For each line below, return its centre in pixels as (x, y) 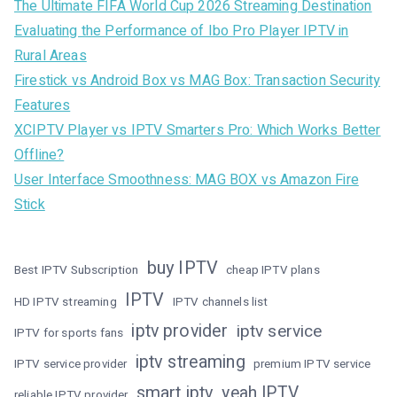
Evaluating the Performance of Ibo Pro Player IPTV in (182, 31)
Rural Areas (51, 56)
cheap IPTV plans (273, 270)
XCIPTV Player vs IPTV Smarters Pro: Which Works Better (198, 130)
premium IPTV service (312, 364)
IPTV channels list (220, 302)
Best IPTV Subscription (77, 270)
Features (43, 105)
